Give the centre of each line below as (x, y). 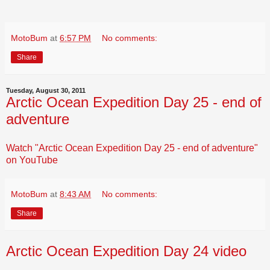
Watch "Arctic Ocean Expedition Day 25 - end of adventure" (132, 148)
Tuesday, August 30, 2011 (46, 90)
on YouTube (32, 160)
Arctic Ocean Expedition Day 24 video (126, 251)
